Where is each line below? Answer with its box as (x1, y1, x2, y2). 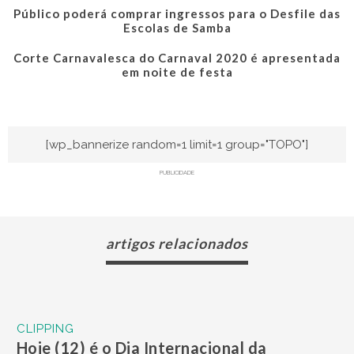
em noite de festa (121, 64, 233, 79)
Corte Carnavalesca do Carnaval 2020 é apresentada (13, 50, 341, 65)
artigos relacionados (106, 235, 248, 253)
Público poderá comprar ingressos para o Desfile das (13, 6, 341, 21)
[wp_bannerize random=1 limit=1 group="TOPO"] (46, 137, 308, 152)
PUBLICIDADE (160, 168, 194, 176)
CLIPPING (16, 322, 74, 337)
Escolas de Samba (122, 20, 232, 35)
